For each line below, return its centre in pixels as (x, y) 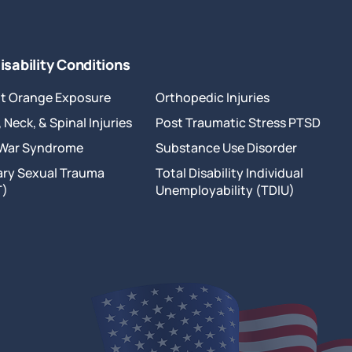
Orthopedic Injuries (212, 97)
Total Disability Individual (229, 173)
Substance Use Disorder (226, 148)
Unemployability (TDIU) (225, 190)
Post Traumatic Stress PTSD (238, 123)
